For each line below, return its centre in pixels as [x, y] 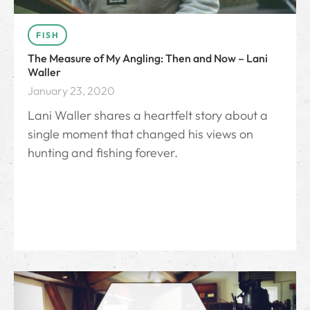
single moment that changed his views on [140, 134]
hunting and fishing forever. [103, 153]
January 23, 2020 [71, 91]
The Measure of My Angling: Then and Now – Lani [148, 58]
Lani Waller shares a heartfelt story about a [148, 116]
